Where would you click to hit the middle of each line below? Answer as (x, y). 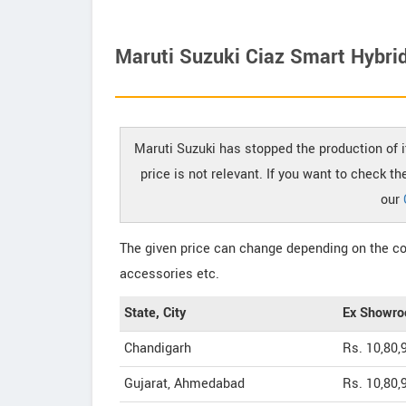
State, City (155, 313)
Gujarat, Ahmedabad (184, 384)
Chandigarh (158, 348)
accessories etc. (169, 274)
